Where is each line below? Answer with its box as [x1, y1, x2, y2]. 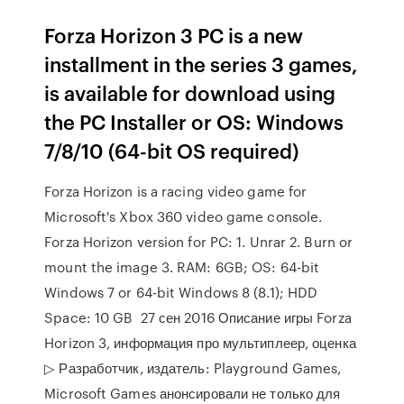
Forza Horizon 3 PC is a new [44, 21, 304, 49]
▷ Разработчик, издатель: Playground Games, [44, 358, 342, 378]
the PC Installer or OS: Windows [44, 107, 344, 135]
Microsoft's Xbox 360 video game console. [44, 207, 323, 226]
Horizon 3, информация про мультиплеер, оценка [44, 333, 356, 353]
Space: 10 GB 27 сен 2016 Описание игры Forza [44, 308, 352, 327]
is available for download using [44, 78, 336, 106]
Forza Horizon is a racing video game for [44, 181, 308, 201]
